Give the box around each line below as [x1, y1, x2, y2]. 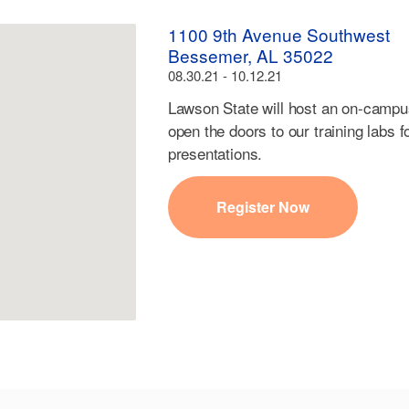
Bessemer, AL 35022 [167, 43, 333, 68]
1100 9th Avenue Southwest [167, 22, 390, 47]
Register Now [215, 196, 309, 217]
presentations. [167, 142, 263, 164]
